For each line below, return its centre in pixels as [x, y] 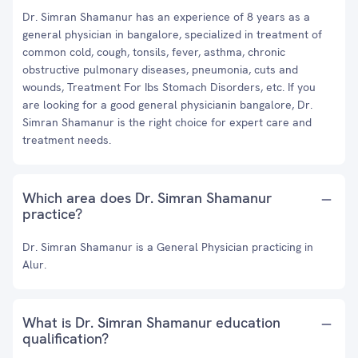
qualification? [66, 338]
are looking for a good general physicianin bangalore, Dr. [167, 105]
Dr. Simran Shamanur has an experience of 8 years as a [166, 17]
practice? [52, 214]
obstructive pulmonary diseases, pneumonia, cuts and [160, 70]
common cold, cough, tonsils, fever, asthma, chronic [154, 52]
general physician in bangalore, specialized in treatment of [172, 34]
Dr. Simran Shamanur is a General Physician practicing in [168, 247]
